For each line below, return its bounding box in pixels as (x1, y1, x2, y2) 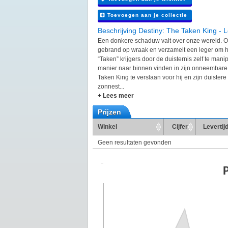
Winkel (98, 123, 117, 131)
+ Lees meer (98, 92, 134, 100)
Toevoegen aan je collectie (105, 12, 187, 18)
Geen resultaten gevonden (98, 139, 172, 147)
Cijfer (172, 123, 188, 131)
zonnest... (98, 83, 124, 91)
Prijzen (98, 108, 121, 117)
